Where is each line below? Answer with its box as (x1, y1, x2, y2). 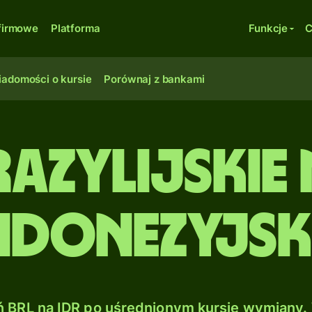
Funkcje (249, 22, 288, 35)
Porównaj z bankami (104, 72, 205, 86)
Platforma (50, 22, 100, 35)
